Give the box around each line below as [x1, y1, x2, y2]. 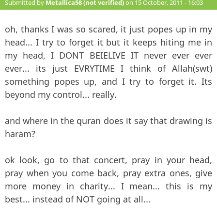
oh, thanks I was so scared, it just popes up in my [5, 23, 212, 35]
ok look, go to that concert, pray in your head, [5, 154, 212, 166]
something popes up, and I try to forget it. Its [5, 75, 212, 87]
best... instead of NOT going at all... [5, 193, 151, 205]
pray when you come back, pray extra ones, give [5, 167, 212, 179]
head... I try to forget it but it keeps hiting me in [5, 36, 212, 48]
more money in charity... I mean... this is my [5, 180, 212, 192]
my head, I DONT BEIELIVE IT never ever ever [5, 49, 212, 61]
